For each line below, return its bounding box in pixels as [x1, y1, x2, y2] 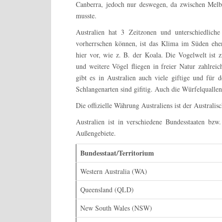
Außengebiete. [76, 128, 116, 138]
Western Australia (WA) [80, 166, 147, 176]
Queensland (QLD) [80, 184, 134, 194]
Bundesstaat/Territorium [80, 147, 154, 158]
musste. [76, 10, 97, 20]
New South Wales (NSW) [80, 203, 152, 213]
